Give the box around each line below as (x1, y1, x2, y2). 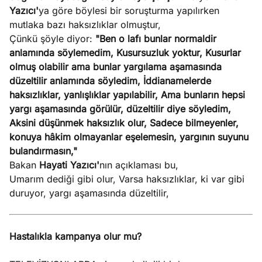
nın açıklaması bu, (99, 159, 178, 171)
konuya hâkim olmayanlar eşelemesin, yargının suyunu (9, 131, 249, 143)
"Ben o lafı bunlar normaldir (95, 33, 216, 44)
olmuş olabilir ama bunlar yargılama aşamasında (9, 61, 222, 73)
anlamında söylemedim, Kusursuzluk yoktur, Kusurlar (9, 47, 241, 58)
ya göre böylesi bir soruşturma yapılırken (39, 5, 219, 16)
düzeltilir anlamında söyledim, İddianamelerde (9, 75, 211, 87)
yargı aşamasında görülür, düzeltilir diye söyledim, (9, 103, 231, 115)
